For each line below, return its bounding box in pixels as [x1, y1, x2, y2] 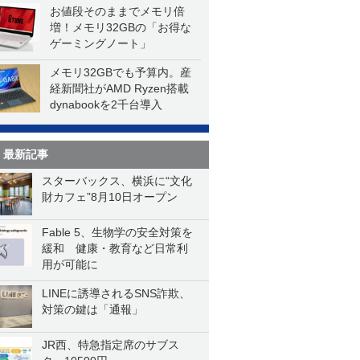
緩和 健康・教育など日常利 [42, 242, 188, 255]
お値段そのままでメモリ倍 [50, 5, 185, 18]
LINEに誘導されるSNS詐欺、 [42, 287, 190, 300]
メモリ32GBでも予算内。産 [50, 66, 191, 79]
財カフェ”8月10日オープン [42, 190, 178, 203]
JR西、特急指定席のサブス [42, 338, 179, 351]
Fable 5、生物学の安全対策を [42, 226, 193, 239]
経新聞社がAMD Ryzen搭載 [50, 82, 189, 95]
